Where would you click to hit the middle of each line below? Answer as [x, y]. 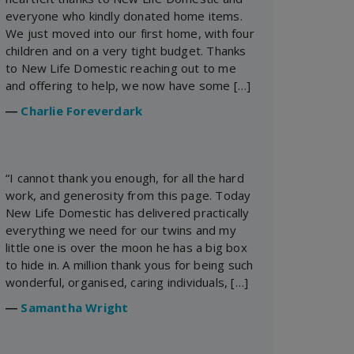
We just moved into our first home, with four [130, 33]
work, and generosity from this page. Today [128, 195]
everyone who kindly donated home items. [124, 15]
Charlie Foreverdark [82, 111]
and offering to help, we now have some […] [128, 85]
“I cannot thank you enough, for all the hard [125, 177]
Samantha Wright [75, 307]
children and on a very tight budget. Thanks [126, 50]
